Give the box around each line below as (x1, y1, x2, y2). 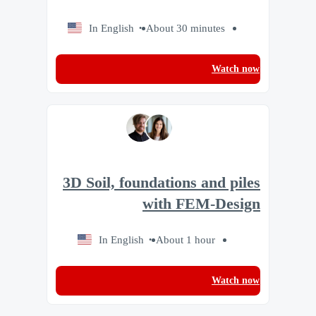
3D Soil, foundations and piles (63, 174, 260, 191)
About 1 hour (155, 233, 215, 245)
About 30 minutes (145, 22, 225, 35)
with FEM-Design (142, 195, 260, 212)
